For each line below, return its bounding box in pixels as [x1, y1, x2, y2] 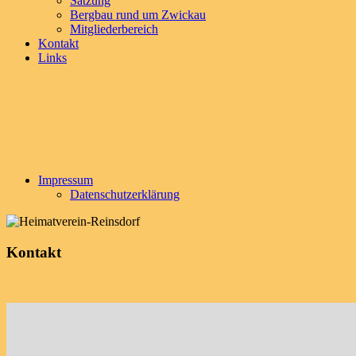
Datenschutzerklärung [70, 188, 180, 201]
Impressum [38, 173, 93, 187]
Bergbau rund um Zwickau [70, 8, 206, 21]
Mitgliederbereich [70, 22, 158, 36]
